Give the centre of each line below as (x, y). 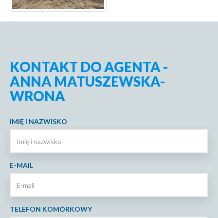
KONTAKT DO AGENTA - (89, 67)
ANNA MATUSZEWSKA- (87, 82)
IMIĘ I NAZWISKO (38, 122)
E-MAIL (21, 165)
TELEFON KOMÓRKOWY (51, 209)
